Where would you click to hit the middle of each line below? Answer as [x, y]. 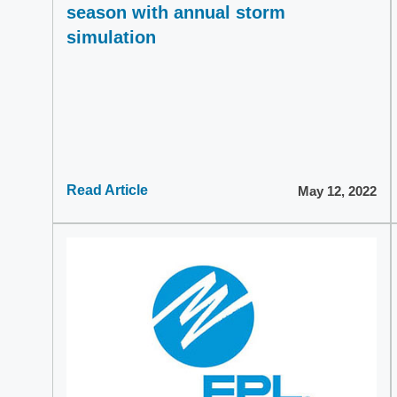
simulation [111, 37]
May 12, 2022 [337, 191]
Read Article [107, 190]
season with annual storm [176, 12]
